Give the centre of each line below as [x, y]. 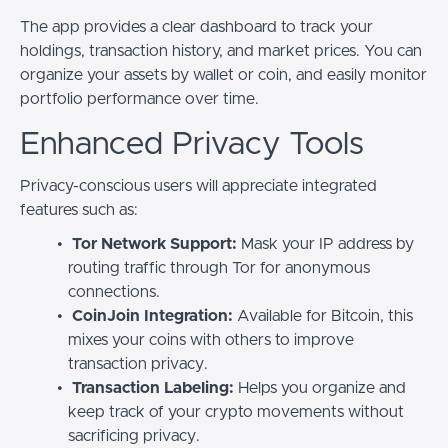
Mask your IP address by [325, 244]
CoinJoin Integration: [152, 316]
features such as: [79, 210]
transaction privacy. [138, 364]
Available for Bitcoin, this [322, 316]
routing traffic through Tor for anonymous [219, 268]
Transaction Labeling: [152, 388]
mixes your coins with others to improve [211, 340]
